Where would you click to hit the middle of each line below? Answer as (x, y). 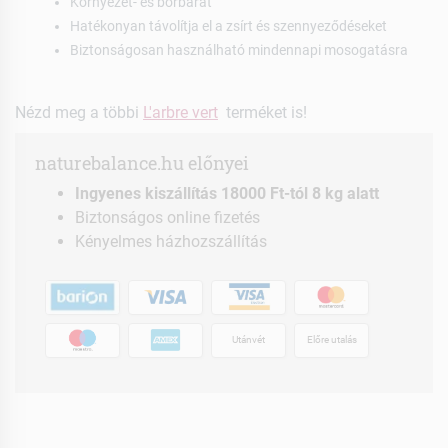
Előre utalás (331, 340)
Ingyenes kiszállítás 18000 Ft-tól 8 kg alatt (227, 193)
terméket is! (262, 112)
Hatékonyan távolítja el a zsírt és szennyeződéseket (228, 25)
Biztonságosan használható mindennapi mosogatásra (239, 49)
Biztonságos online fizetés (167, 217)
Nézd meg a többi (79, 112)
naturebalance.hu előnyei (142, 163)
